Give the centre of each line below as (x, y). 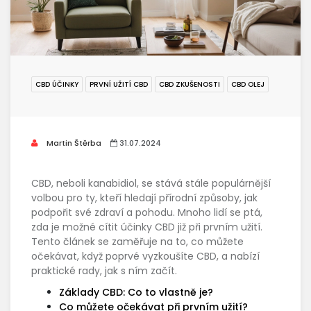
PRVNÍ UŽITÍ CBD (119, 85)
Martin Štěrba (73, 143)
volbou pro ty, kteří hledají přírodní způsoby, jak (144, 198)
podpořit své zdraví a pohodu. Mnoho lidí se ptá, (147, 213)
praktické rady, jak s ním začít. (104, 271)
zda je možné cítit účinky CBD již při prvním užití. (147, 227)
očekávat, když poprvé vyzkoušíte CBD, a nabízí (145, 257)
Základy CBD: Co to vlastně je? (136, 293)
